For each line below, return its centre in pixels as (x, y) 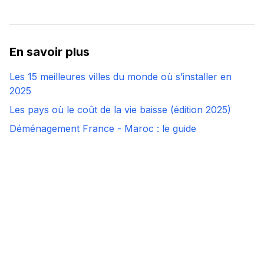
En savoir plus (49, 52)
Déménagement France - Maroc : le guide (103, 129)
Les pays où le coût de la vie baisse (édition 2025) (120, 110)
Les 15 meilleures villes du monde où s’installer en (121, 77)
